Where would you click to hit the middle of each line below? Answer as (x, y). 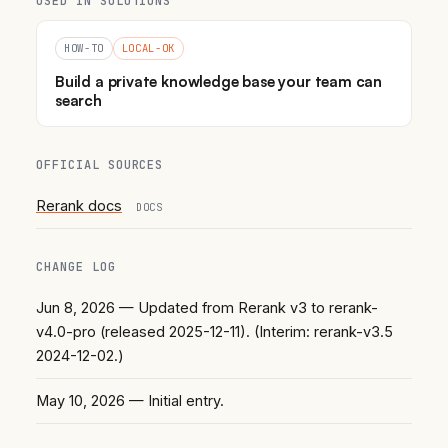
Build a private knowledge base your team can (219, 82)
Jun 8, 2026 (75, 308)
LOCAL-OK (148, 48)
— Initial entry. (174, 401)
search (78, 101)
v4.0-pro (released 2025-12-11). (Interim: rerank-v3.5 (214, 332)
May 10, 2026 (80, 401)
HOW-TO (84, 48)
